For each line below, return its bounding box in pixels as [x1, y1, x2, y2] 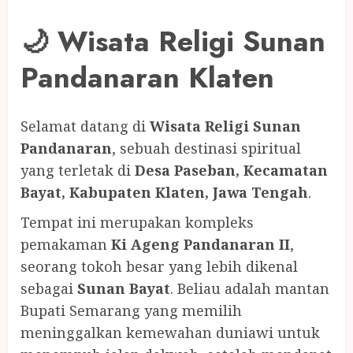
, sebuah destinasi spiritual [112, 139, 301, 158]
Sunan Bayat [77, 279, 170, 299]
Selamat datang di [20, 117, 150, 136]
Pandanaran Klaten [20, 57, 274, 99]
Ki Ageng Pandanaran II [111, 235, 290, 255]
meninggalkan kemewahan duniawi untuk [20, 323, 320, 343]
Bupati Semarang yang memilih [20, 301, 242, 321]
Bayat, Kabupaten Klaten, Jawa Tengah [20, 183, 308, 203]
